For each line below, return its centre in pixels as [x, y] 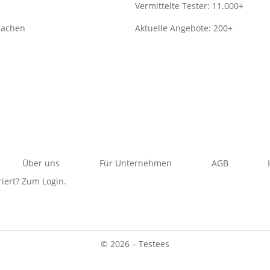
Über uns [41, 163]
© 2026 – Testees [135, 244]
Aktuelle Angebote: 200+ [184, 28]
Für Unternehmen [135, 163]
